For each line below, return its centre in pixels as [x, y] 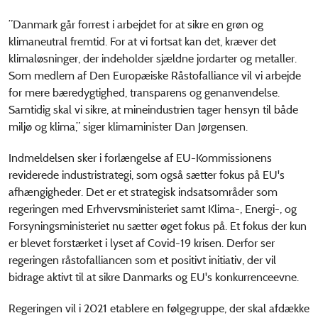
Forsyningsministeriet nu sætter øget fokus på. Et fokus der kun [158, 226]
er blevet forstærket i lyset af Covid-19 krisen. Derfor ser [142, 243]
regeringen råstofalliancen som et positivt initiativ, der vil [142, 260]
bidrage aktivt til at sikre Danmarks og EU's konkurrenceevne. [154, 277]
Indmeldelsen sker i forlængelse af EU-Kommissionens [140, 158]
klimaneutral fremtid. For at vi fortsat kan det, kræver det [142, 42]
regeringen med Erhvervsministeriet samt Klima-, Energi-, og [153, 209]
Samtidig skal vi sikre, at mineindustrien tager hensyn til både [153, 110]
